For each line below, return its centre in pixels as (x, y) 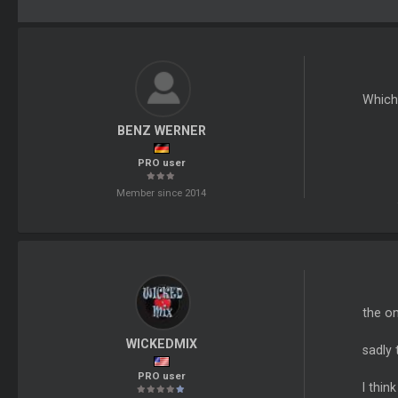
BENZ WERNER (161, 130)
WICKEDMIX (161, 344)
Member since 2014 (162, 193)
